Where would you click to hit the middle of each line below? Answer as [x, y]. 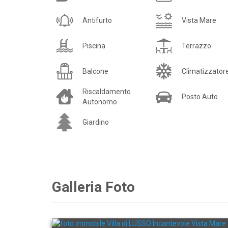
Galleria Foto [93, 187]
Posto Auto [200, 97]
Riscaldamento [107, 92]
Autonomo [100, 102]
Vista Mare [199, 20]
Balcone [95, 71]
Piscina [94, 46]
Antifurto [97, 20]
